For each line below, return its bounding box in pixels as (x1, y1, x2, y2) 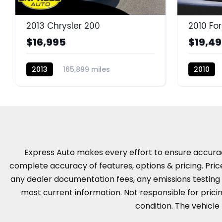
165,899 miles (63, 64, 110, 74)
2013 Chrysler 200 (26, 19, 100, 32)
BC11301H (26, 78, 57, 88)
